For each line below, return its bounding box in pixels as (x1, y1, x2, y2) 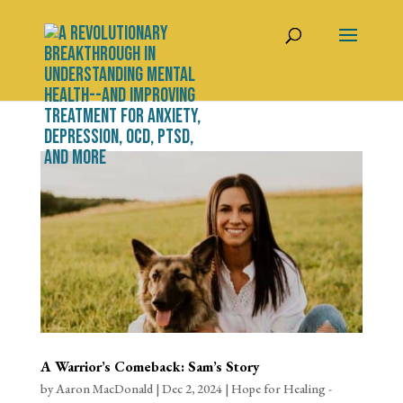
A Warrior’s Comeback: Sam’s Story (40, 356, 260, 376)
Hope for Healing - (230, 380, 332, 397)
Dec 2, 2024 (161, 380, 222, 397)
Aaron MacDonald (55, 380, 153, 397)
